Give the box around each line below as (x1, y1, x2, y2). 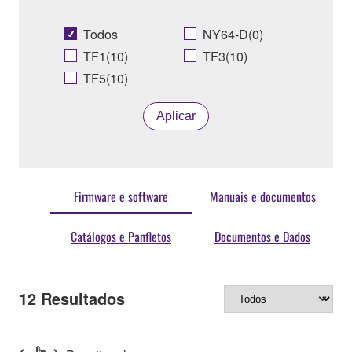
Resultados (36, 287, 125, 310)
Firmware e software (74, 187, 168, 207)
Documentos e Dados (214, 227, 310, 247)
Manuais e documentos (209, 187, 316, 207)
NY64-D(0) (203, 25, 263, 44)
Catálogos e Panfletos (71, 227, 171, 247)
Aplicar (156, 109, 196, 123)
